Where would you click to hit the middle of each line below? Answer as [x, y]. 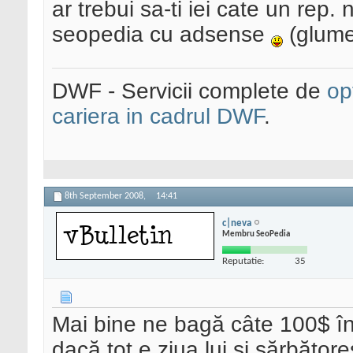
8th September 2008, [106, 197]
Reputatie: [243, 261]
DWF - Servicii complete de [190, 91]
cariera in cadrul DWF [158, 117]
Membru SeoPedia [256, 234]
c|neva [237, 223]
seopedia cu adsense [162, 35]
